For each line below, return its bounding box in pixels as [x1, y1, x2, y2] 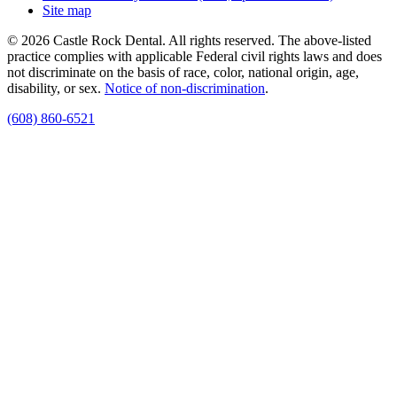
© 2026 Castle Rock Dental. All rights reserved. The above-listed [7, 32, 371, 48]
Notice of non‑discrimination [105, 80, 265, 96]
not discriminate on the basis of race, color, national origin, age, [7, 64, 359, 80]
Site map [43, 2, 91, 18]
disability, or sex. [7, 80, 105, 96]
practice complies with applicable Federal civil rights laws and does [7, 48, 382, 64]
